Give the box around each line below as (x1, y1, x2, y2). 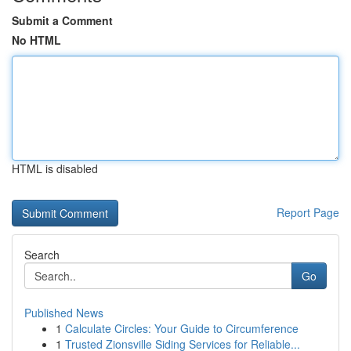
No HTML (12, 32, 61, 48)
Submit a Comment (12, 13, 113, 28)
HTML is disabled (12, 161, 98, 176)
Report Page (277, 204, 339, 220)
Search (24, 247, 60, 262)
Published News (24, 305, 103, 320)
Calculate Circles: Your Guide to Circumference (65, 320, 299, 336)
